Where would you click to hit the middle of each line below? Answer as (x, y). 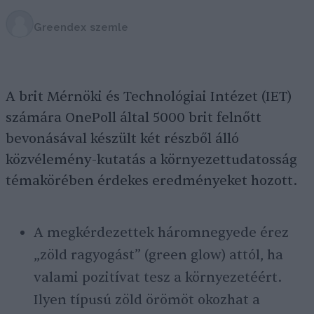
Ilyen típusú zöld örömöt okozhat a (147, 300)
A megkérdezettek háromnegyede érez (161, 233)
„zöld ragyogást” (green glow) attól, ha (158, 255)
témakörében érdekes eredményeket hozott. (151, 181)
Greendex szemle (81, 27)
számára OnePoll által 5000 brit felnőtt (134, 118)
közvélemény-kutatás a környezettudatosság (151, 160)
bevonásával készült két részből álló (122, 139)
